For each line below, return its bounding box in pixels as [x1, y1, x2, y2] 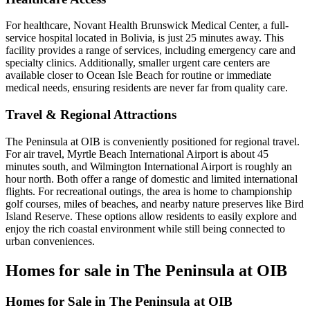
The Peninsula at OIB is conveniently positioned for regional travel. [6, 135, 300, 147]
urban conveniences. [6, 235, 95, 247]
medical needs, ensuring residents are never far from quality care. [6, 82, 288, 94]
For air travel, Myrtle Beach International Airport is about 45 [6, 147, 268, 160]
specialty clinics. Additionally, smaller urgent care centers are [6, 57, 270, 69]
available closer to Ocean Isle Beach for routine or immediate [6, 69, 271, 82]
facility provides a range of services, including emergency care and [6, 44, 295, 57]
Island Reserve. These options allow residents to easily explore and [6, 210, 297, 222]
